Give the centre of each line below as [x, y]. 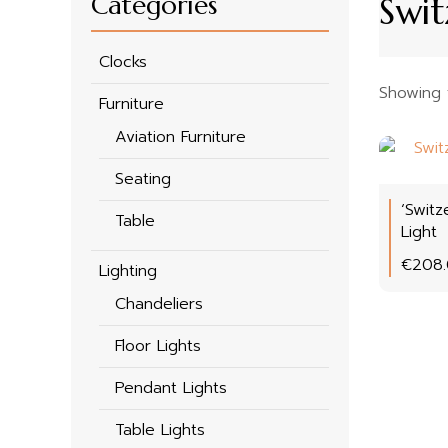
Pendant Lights [171, 388]
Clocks [123, 62]
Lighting [128, 271]
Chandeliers [159, 304]
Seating [143, 179]
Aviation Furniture [180, 137]
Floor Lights [158, 346]
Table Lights [160, 430]
